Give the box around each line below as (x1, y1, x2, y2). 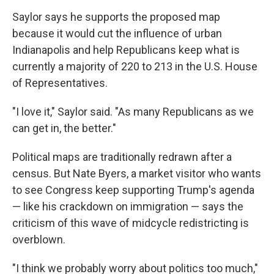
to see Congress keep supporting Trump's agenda (12, 183, 254, 196)
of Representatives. (12, 76, 110, 89)
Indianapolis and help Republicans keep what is (12, 43, 240, 56)
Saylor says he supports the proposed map (12, 10, 220, 23)
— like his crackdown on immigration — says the (12, 200, 243, 213)
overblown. (12, 233, 65, 246)
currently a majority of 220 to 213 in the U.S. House (12, 60, 257, 73)
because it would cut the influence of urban (12, 27, 222, 40)
